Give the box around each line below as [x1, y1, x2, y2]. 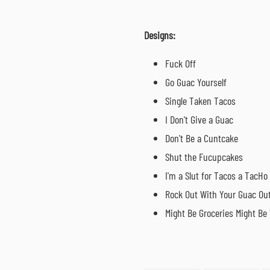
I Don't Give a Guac [165, 112, 233, 126]
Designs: [144, 28, 175, 42]
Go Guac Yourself [165, 75, 227, 89]
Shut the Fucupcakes [165, 149, 243, 163]
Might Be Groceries [165, 206, 236, 219]
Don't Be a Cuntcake [165, 131, 238, 145]
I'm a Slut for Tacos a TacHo [165, 168, 268, 182]
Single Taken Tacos [165, 93, 236, 107]
